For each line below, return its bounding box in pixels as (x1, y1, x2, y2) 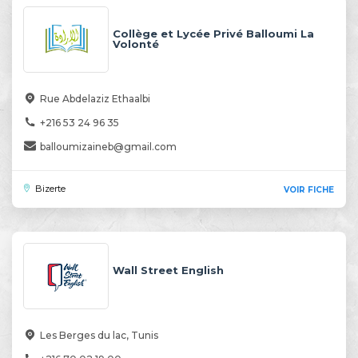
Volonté (113, 37, 160, 50)
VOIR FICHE (284, 184, 334, 195)
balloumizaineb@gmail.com (40, 140, 177, 153)
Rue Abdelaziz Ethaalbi (40, 92, 150, 105)
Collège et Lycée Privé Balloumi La (113, 26, 315, 40)
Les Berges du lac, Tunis (40, 328, 158, 341)
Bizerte (35, 182, 66, 194)
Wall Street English (113, 263, 225, 276)
